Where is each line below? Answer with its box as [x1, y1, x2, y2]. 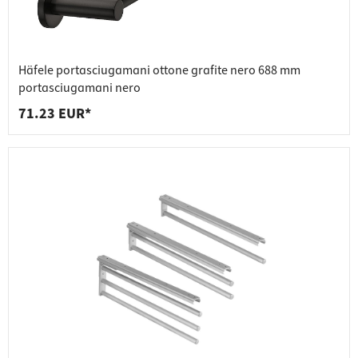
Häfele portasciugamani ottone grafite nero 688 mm [18, 62, 300, 80]
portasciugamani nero [18, 79, 141, 97]
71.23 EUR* [18, 104, 91, 125]
